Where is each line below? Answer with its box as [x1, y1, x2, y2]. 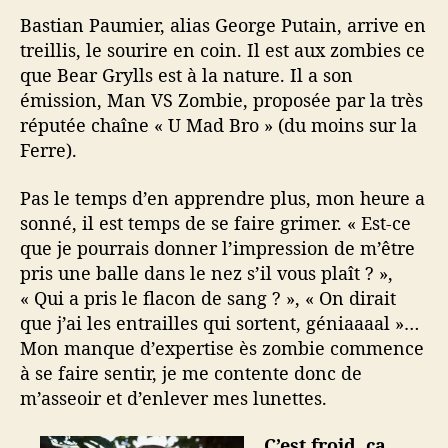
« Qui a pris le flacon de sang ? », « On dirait [20, 285, 396, 310]
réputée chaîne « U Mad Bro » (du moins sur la [20, 113, 417, 137]
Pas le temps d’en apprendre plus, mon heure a [20, 185, 425, 210]
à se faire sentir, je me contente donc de [20, 360, 362, 385]
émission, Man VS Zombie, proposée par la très [20, 88, 423, 112]
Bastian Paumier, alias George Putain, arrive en [20, 13, 426, 37]
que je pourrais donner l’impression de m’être [20, 235, 415, 260]
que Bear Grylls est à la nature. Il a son [20, 63, 353, 87]
